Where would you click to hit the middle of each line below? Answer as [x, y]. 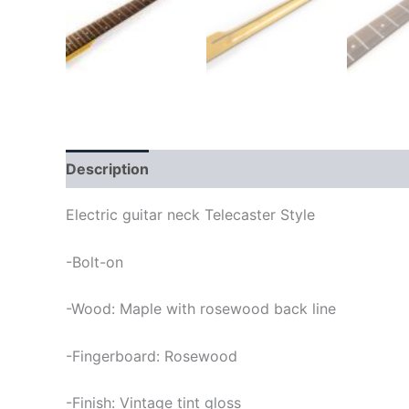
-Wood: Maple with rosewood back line [201, 309]
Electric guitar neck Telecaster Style [190, 214]
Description [107, 168]
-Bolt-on [94, 262]
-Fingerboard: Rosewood [152, 356]
